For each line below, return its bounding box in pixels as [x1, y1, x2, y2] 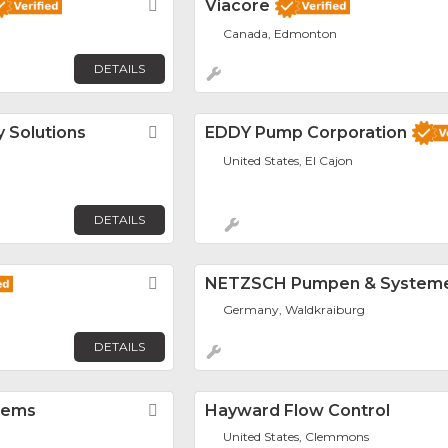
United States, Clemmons [223, 428, 370, 444]
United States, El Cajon [223, 152, 354, 168]
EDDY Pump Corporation [205, 123, 407, 143]
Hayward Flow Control [205, 400, 390, 420]
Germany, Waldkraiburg [223, 301, 366, 317]
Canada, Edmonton [223, 26, 338, 42]
